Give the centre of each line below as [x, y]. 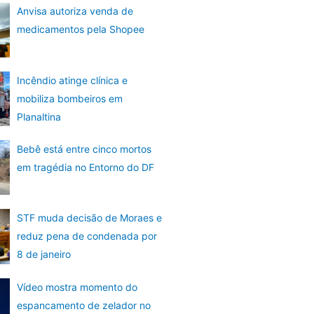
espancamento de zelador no [83, 305]
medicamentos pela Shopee [80, 29]
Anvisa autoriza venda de [75, 11]
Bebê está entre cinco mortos [84, 149]
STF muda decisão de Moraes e [89, 218]
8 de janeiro [43, 254]
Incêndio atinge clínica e [72, 80]
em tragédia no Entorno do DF [85, 168]
